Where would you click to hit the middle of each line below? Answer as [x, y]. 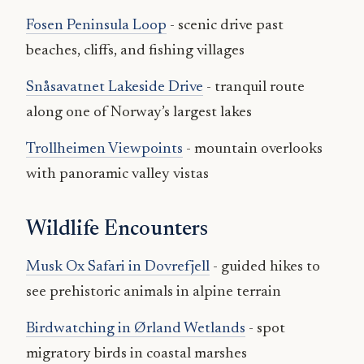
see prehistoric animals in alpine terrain [154, 292]
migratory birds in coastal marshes [136, 354]
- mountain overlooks [253, 149]
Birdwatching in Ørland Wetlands [136, 329]
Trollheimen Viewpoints [104, 149]
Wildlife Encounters [117, 230]
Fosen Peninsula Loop [96, 26]
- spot [265, 329]
